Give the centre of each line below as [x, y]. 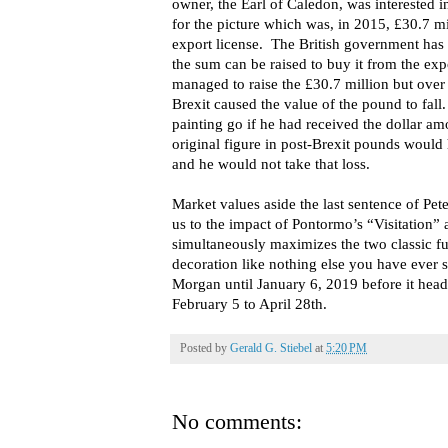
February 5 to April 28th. [249, 303]
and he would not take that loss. [275, 163]
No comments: [237, 421]
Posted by [205, 347]
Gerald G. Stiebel [271, 347]
